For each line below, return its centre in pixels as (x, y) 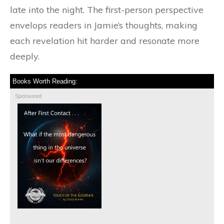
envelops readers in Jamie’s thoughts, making (104, 25)
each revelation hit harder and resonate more (105, 41)
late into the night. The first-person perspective (107, 10)
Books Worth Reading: (45, 81)
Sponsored (28, 96)
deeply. (25, 56)
